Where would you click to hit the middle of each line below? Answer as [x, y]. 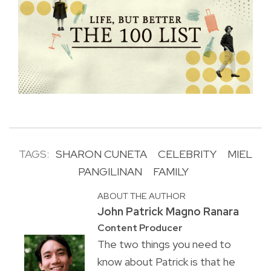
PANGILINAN [110, 172]
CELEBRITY [187, 154]
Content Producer [140, 228]
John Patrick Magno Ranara [168, 212]
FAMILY [171, 172]
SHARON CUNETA [101, 154]
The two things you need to [164, 244]
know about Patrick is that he [166, 262]
